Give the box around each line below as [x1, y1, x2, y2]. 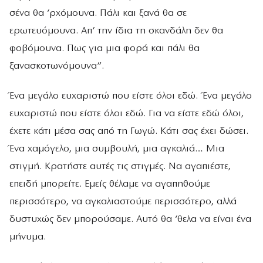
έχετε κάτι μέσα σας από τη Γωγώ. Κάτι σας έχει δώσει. [9, 126, 248, 136]
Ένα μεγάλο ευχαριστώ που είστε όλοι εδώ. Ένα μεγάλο [9, 90, 252, 101]
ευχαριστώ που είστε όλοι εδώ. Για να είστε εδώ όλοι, [9, 108, 244, 119]
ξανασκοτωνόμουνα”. [9, 60, 104, 71]
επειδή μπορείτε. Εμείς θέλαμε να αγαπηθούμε [9, 178, 210, 189]
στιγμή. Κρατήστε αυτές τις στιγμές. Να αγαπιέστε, [9, 161, 231, 171]
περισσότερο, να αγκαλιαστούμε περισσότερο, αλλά [9, 196, 237, 207]
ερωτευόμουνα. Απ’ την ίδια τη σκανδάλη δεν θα [9, 25, 223, 36]
